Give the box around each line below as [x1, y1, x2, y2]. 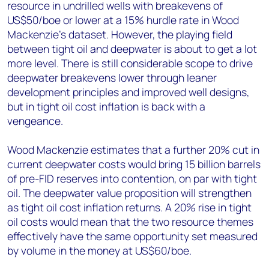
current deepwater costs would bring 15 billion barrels [7, 157, 261, 171]
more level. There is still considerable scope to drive [7, 56, 253, 70]
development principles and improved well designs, [7, 85, 249, 99]
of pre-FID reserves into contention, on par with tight [7, 171, 257, 186]
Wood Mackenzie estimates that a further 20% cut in [7, 142, 259, 157]
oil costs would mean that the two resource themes [7, 214, 253, 229]
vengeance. [7, 113, 63, 128]
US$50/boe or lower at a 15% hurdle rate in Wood [7, 13, 239, 27]
